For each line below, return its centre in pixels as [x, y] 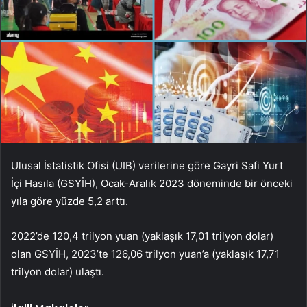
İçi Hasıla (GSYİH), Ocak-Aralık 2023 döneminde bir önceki [152, 183]
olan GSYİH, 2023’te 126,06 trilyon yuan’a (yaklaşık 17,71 [145, 254]
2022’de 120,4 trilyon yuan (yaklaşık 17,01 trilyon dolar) [142, 236]
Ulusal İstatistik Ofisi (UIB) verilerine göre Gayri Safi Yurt [147, 165]
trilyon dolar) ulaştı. [58, 271]
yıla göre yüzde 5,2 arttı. [70, 201]
